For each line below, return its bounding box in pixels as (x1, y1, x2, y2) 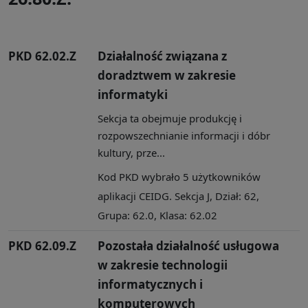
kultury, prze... (98, 145, 165, 159)
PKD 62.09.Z (8, 237, 76, 254)
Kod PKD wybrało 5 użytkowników (98, 169, 261, 184)
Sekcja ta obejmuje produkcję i (98, 111, 242, 125)
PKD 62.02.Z (8, 47, 76, 64)
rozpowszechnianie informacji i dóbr (98, 128, 270, 142)
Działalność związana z (98, 47, 227, 64)
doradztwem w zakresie (98, 67, 236, 83)
